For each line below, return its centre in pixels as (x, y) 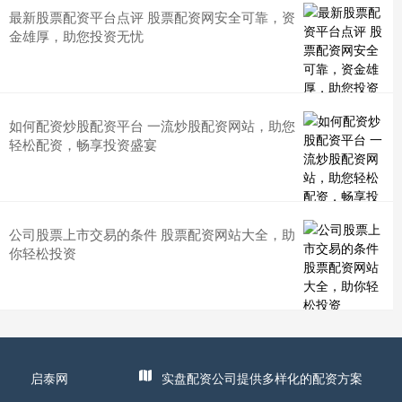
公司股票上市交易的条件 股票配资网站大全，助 (152, 234)
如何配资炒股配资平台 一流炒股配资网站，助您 (152, 125)
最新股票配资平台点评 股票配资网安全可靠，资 (152, 17)
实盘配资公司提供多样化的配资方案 (262, 378)
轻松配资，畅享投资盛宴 (83, 144)
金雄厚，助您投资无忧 (76, 35)
